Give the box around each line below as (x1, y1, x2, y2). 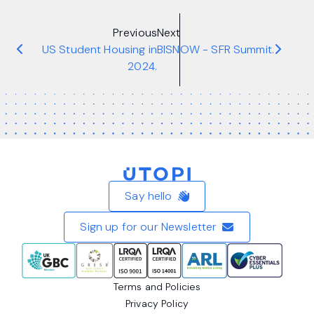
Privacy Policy (125, 297, 189, 310)
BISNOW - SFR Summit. (157, 42, 274, 57)
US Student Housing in (41, 42, 157, 57)
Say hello (125, 189, 172, 203)
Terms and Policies (113, 280, 201, 293)
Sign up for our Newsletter (80, 219, 217, 234)
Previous (112, 25, 157, 40)
